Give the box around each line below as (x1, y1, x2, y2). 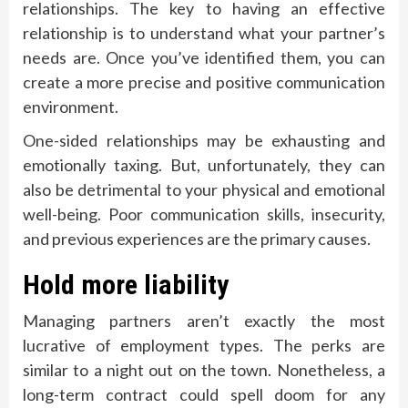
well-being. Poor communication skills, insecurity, (23, 203, 385, 224)
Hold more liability (23, 268, 229, 301)
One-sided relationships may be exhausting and (23, 129, 385, 150)
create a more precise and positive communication (23, 71, 385, 92)
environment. (23, 96, 118, 117)
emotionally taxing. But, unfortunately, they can (23, 154, 385, 175)
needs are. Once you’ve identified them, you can (23, 46, 385, 67)
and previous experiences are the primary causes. (23, 228, 371, 249)
